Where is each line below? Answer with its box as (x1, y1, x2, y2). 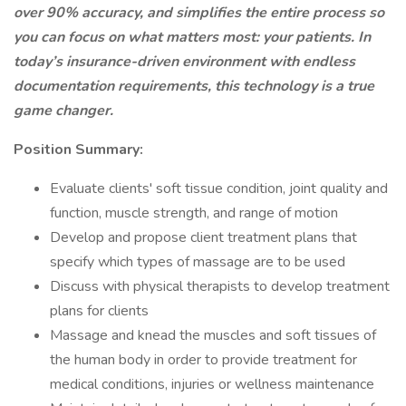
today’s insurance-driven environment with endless (14, 52, 355, 72)
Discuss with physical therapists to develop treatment (50, 276, 390, 296)
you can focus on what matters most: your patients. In (14, 27, 371, 47)
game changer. (14, 101, 113, 121)
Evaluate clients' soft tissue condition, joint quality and (50, 179, 388, 198)
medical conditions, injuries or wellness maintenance (50, 374, 374, 394)
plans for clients (50, 301, 149, 321)
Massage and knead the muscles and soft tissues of (50, 325, 376, 345)
